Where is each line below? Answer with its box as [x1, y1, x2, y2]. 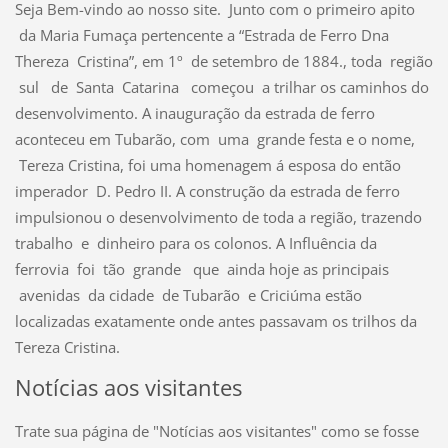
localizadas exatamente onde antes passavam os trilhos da [14, 311, 417, 332]
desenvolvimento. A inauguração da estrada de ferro [14, 103, 375, 124]
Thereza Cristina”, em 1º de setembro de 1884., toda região [14, 51, 433, 72]
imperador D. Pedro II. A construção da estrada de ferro [14, 181, 400, 202]
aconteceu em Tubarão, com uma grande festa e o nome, [14, 129, 415, 150]
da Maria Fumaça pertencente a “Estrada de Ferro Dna [14, 25, 389, 46]
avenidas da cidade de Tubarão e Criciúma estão [14, 285, 362, 306]
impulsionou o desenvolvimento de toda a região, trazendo [14, 207, 422, 228]
